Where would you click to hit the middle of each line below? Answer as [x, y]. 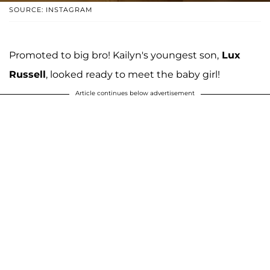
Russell [27, 74]
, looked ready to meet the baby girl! [133, 74]
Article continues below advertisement [135, 93]
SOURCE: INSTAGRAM [51, 9]
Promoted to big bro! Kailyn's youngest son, [114, 55]
